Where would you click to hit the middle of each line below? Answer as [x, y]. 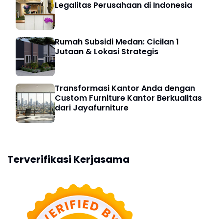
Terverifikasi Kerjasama [68, 160]
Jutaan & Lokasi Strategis [107, 52]
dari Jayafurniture [92, 108]
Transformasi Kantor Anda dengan [125, 88]
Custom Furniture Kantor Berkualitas [128, 98]
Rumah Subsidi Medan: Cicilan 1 [117, 42]
